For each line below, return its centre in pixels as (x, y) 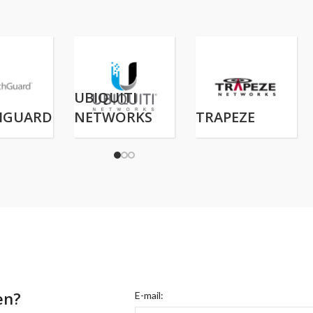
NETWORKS (113, 117)
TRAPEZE (226, 117)
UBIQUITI (105, 97)
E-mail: (149, 295)
